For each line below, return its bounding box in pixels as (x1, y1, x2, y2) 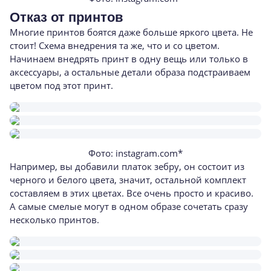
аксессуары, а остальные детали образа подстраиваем (10, 66, 250, 78)
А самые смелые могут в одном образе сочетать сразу (10, 200, 248, 212)
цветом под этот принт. (10, 79, 113, 91)
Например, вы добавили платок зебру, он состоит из (10, 160, 244, 172)
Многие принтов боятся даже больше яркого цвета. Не (10, 26, 253, 38)
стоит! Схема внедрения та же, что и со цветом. (10, 39, 220, 51)
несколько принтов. (10, 214, 99, 226)
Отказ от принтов (10, 10, 123, 25)
